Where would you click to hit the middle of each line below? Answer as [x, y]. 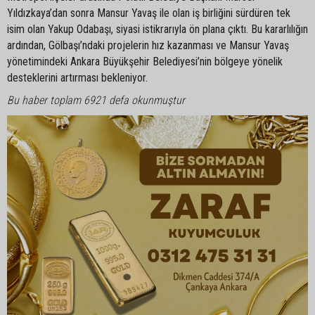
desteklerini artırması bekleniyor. [77, 77]
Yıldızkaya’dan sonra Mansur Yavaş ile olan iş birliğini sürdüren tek [149, 13]
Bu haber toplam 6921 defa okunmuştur [96, 100]
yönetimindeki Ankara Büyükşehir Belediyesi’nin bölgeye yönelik [145, 61]
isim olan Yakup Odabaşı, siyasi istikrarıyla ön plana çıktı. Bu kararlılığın [157, 29]
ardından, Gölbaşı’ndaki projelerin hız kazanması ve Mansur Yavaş [148, 45]
